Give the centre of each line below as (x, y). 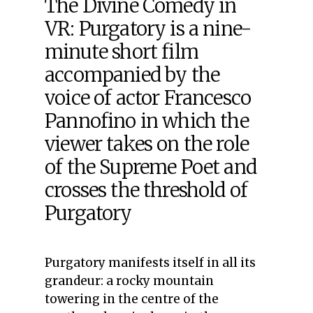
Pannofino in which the (147, 122)
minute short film (122, 52)
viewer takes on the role (147, 145)
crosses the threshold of (146, 191)
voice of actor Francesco (148, 99)
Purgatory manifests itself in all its (150, 262)
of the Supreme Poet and (151, 168)
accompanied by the (132, 75)
